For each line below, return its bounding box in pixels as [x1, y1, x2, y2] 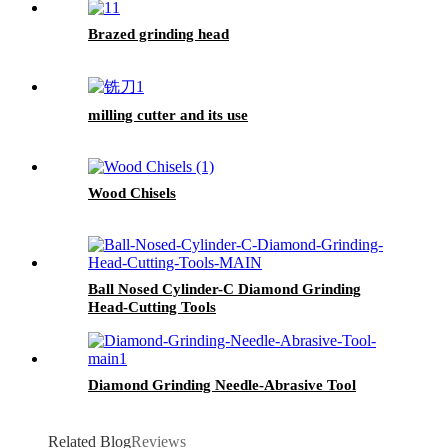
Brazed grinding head [88, 25, 229, 42]
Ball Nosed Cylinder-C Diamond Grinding [88, 280, 361, 297]
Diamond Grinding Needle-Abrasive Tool [88, 376, 356, 393]
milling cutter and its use [88, 106, 248, 123]
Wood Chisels [88, 184, 176, 201]
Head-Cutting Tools [88, 298, 216, 315]
